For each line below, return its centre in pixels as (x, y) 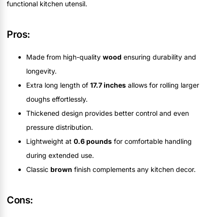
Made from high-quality (64, 57)
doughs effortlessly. (57, 99)
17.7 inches (108, 85)
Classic (38, 169)
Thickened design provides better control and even (108, 113)
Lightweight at (50, 141)
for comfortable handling (152, 141)
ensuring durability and (159, 57)
